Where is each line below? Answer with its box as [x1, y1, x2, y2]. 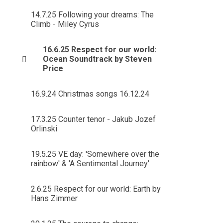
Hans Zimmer [30, 194, 78, 203]
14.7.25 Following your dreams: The [30, 10, 154, 19]
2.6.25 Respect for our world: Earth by [30, 184, 161, 194]
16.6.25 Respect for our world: [42, 45, 156, 54]
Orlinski [30, 124, 57, 133]
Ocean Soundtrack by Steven [42, 54, 152, 64]
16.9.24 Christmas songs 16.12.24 [30, 89, 149, 99]
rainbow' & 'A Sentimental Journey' [30, 159, 149, 168]
